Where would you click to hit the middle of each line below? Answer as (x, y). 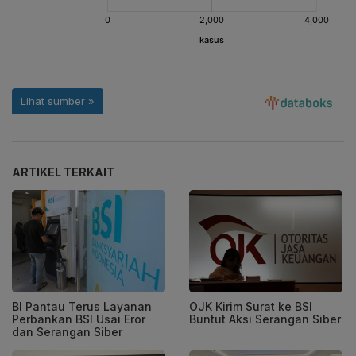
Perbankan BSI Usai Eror (79, 319)
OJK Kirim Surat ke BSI (251, 307)
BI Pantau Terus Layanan (82, 307)
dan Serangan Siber (67, 332)
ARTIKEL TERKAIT (63, 172)
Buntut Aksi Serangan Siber (265, 319)
